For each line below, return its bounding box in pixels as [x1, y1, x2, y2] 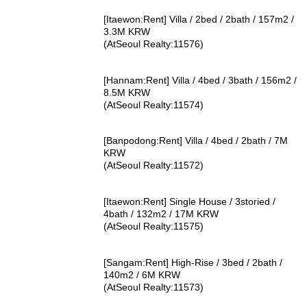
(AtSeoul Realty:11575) [103, 221, 204, 232]
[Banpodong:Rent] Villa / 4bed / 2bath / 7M [103, 135, 288, 147]
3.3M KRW [103, 25, 151, 37]
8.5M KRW [103, 86, 151, 98]
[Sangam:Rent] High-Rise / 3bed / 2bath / [103, 257, 283, 269]
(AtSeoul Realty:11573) [103, 282, 204, 293]
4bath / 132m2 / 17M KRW [103, 208, 219, 220]
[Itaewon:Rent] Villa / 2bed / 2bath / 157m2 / [103, 13, 295, 25]
